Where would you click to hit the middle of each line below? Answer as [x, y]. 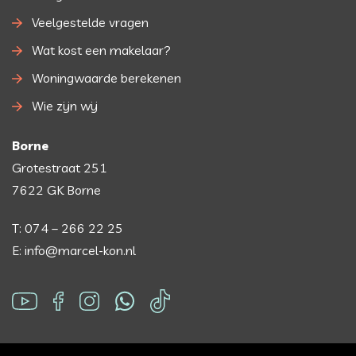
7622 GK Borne [56, 190]
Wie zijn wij [65, 106]
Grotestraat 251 [60, 168]
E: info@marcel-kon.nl [74, 251]
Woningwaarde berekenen [106, 78]
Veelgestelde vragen [90, 23]
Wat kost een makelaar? [101, 50]
